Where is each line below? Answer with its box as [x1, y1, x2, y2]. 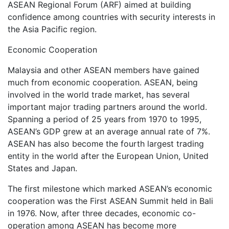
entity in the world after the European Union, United [8, 151, 209, 162]
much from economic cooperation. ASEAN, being [8, 77, 198, 88]
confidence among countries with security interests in [8, 12, 215, 22]
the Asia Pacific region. [8, 24, 97, 35]
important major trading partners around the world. [8, 102, 207, 112]
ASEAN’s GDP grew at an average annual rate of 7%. [8, 126, 210, 137]
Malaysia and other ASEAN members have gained [8, 65, 199, 76]
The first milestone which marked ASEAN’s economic [8, 184, 212, 194]
